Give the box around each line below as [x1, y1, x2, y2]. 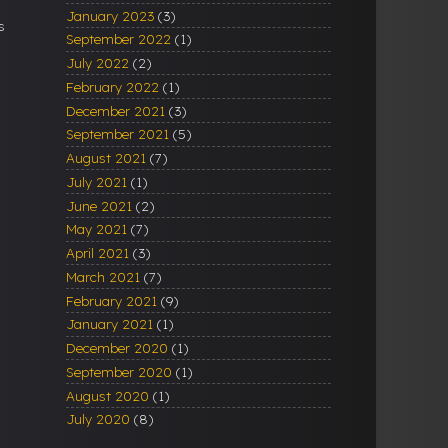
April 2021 [66, 244, 129, 262]
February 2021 [66, 291, 157, 309]
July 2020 [66, 410, 130, 428]
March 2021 [66, 267, 140, 285]
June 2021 [66, 196, 132, 214]
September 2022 [66, 30, 171, 48]
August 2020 [66, 386, 149, 404]
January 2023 [66, 6, 154, 24]
